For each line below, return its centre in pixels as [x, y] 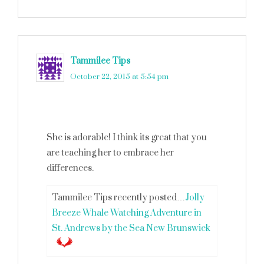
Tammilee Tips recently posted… [118, 198]
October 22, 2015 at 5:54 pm [119, 77]
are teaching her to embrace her [110, 153]
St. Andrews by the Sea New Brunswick [131, 228]
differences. [70, 168]
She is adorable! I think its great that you [127, 138]
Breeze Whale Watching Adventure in [127, 213]
